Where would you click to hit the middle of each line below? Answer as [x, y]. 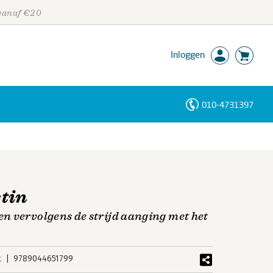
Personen [27, 126]
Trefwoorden [34, 164]
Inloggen [188, 54]
